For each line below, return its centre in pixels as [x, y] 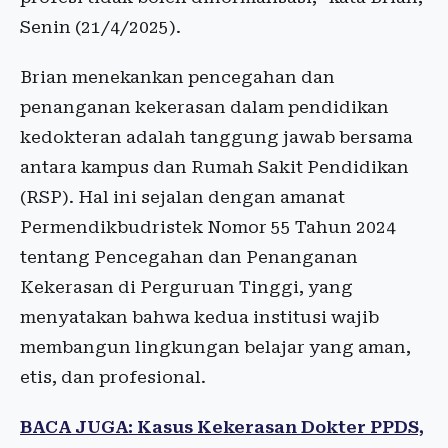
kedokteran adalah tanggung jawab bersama [216, 137]
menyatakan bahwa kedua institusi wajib [199, 317]
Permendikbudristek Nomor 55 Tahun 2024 [208, 227]
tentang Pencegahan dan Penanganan [189, 257]
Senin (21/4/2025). [100, 27]
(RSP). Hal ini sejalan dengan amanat [182, 197]
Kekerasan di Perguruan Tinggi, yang [186, 287]
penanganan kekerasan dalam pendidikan [204, 107]
